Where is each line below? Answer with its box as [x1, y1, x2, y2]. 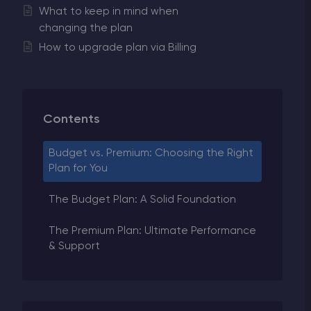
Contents [43, 112, 101, 126]
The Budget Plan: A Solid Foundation [48, 194, 236, 205]
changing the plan [39, 23, 133, 34]
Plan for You [48, 163, 108, 174]
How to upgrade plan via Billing [39, 42, 196, 53]
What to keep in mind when [39, 6, 178, 17]
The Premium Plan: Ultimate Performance [48, 225, 256, 236]
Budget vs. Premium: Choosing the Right [48, 148, 253, 159]
